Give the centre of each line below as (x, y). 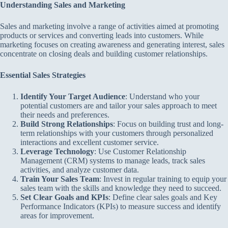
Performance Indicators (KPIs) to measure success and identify (121, 206)
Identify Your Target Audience (73, 96)
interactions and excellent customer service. (90, 142)
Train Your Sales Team (60, 179)
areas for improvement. (57, 216)
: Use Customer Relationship (140, 151)
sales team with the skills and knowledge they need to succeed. (121, 188)
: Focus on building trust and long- (168, 124)
